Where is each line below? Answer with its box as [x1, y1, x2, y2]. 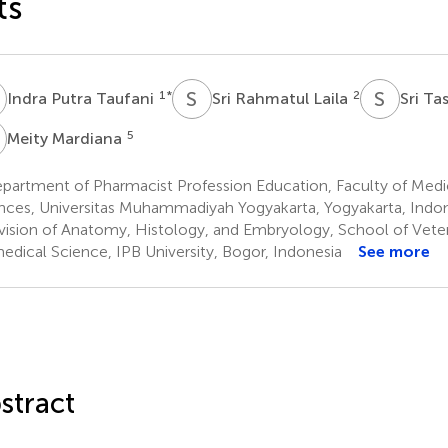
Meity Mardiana [6, 128, 126, 148]
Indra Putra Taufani [6, 88, 158, 108]
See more [357, 241, 430, 261]
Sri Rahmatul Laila [211, 88, 352, 108]
